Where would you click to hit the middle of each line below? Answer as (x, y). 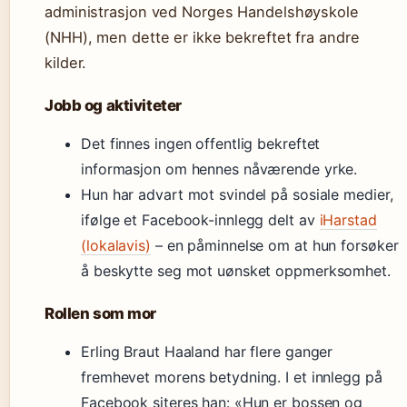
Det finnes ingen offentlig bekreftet (201, 144)
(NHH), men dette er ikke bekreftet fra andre (202, 37)
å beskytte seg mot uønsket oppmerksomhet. (236, 271)
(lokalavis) (116, 245)
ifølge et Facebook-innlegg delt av (200, 220)
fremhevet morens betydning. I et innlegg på (232, 377)
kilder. (66, 63)
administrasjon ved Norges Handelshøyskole (202, 12)
